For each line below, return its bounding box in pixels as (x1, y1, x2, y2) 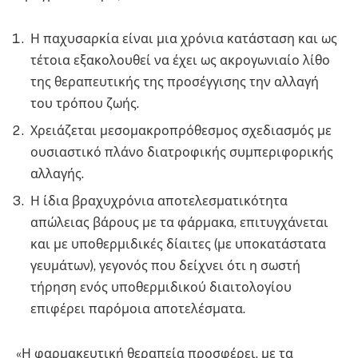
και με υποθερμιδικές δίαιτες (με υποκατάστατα (30, 237, 326, 252)
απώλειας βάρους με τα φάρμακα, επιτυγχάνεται (30, 215, 328, 230)
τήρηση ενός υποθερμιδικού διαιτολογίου (30, 280, 292, 295)
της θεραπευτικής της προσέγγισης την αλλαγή (30, 74, 319, 89)
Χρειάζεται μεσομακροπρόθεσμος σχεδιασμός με (30, 123, 332, 138)
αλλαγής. (30, 166, 84, 181)
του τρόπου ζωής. (30, 96, 139, 111)
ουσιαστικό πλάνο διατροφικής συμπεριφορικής (30, 145, 333, 160)
